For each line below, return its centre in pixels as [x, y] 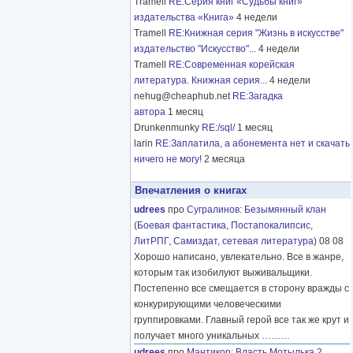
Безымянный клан [285, 210]
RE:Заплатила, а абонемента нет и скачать [253, 144]
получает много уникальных [198, 336]
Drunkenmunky [168, 128]
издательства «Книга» [184, 18]
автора [150, 112]
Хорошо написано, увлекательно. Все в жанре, [239, 257]
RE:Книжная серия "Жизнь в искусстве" [256, 33]
